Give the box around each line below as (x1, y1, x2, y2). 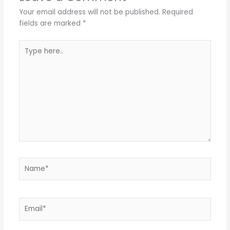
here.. (18, 51, 37, 61)
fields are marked (18, 18, 83, 29)
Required (162, 7, 193, 17)
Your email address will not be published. (18, 7, 160, 17)
